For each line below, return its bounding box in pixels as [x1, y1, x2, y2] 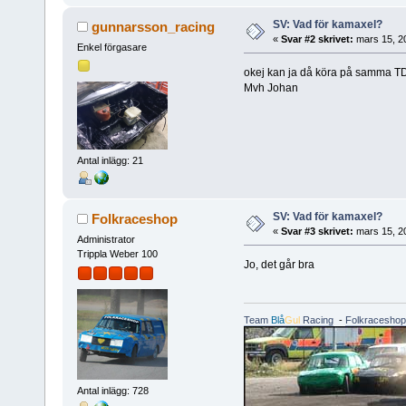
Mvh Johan [243, 81, 298, 94]
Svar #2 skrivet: [280, 33, 353, 44]
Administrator [76, 233, 135, 245]
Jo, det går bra [243, 257, 314, 271]
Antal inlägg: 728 [76, 385, 149, 397]
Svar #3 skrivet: [280, 225, 353, 237]
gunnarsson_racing [92, 18, 216, 34]
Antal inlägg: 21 [76, 154, 143, 166]
